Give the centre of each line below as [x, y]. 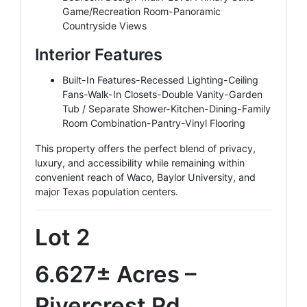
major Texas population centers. [107, 191]
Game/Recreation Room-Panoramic [142, 11]
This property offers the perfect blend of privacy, [145, 148]
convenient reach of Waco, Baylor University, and [145, 177]
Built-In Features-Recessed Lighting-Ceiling [160, 79]
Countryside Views [105, 25]
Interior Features [99, 54]
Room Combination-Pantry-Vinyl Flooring [154, 123]
